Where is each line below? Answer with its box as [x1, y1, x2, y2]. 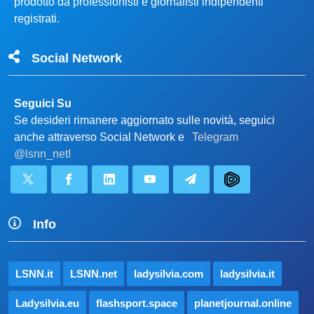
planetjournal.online [194, 296, 292, 309]
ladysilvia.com [134, 267, 203, 280]
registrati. [14, 12, 60, 25]
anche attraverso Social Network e [14, 130, 187, 143]
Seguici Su [14, 97, 71, 109]
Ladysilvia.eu [15, 296, 79, 309]
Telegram [192, 130, 238, 143]
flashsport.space [96, 296, 177, 309]
